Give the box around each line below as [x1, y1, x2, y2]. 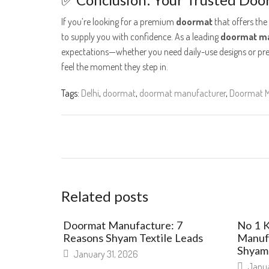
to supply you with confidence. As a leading [61, 30, 220, 43]
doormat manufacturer [139, 86, 226, 99]
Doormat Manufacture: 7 [63, 218, 183, 232]
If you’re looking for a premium [61, 15, 176, 28]
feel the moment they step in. [61, 60, 168, 73]
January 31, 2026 [71, 248, 138, 261]
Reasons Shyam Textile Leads [63, 231, 203, 244]
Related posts [61, 187, 148, 205]
